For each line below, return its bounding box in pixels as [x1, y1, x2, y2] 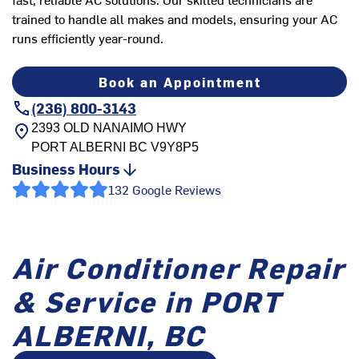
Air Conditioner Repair [12, 248, 345, 287]
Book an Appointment [98, 73, 261, 91]
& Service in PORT [12, 281, 281, 321]
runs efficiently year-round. [12, 29, 163, 47]
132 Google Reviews [108, 180, 221, 199]
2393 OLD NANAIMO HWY [31, 121, 187, 135]
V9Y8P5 [147, 140, 199, 155]
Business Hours [12, 158, 120, 179]
